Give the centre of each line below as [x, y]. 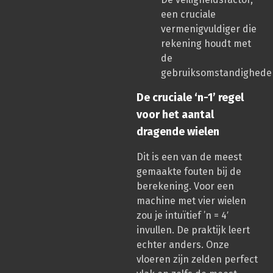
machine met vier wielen [191, 200]
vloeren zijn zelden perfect [197, 259]
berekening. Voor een [185, 186]
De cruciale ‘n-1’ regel [190, 97]
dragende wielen [178, 131]
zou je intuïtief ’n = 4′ [183, 215]
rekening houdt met [206, 43]
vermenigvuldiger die [209, 29]
